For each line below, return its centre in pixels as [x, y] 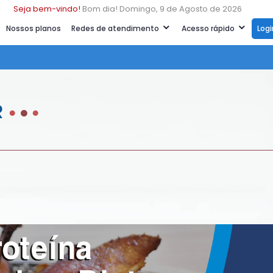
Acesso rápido [209, 28]
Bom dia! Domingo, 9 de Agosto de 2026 [162, 9]
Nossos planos [34, 28]
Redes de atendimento [116, 28]
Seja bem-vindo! [47, 9]
